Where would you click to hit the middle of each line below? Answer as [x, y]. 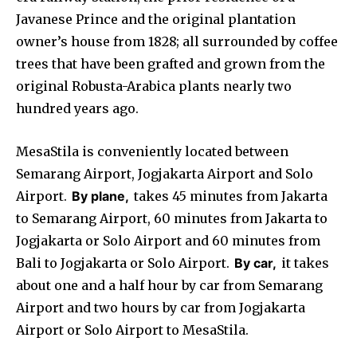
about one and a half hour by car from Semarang [169, 285]
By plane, [100, 196]
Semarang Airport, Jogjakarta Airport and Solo [165, 173]
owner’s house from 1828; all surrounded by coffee [177, 41]
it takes [304, 263]
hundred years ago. [77, 108]
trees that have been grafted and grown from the [171, 63]
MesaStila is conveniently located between [152, 151]
